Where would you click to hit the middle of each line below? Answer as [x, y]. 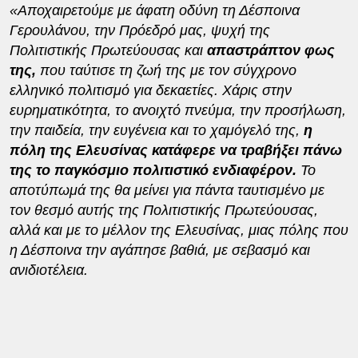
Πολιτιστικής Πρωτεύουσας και [108, 50]
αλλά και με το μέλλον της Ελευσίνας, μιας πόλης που [179, 230]
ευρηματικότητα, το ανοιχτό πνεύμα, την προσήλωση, [177, 110]
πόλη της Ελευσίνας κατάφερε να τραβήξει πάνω [175, 150]
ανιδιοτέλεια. [48, 270]
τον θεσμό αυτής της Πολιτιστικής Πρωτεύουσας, [163, 210]
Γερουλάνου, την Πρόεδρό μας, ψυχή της [139, 30]
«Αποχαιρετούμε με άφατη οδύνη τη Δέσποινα [154, 10]
